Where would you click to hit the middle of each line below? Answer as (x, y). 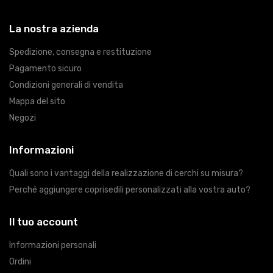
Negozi (23, 118)
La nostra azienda (54, 28)
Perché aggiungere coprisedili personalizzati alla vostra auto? (130, 190)
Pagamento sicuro (45, 68)
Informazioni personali (53, 245)
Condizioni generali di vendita (66, 85)
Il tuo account (44, 222)
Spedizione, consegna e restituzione (80, 52)
